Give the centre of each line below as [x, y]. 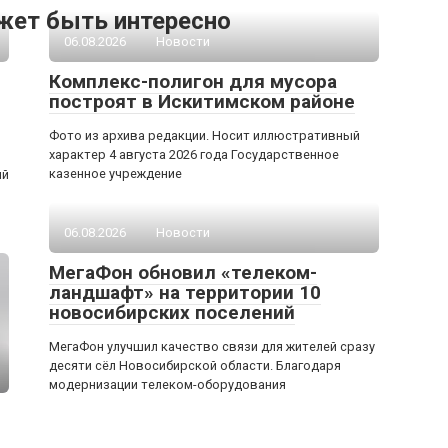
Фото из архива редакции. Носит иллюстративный [204, 135]
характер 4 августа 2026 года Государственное [194, 154]
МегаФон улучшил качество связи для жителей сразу [212, 346]
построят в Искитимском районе [202, 101]
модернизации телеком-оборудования [167, 384]
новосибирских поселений [172, 312]
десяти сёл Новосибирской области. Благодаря [195, 365]
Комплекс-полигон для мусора [193, 81]
